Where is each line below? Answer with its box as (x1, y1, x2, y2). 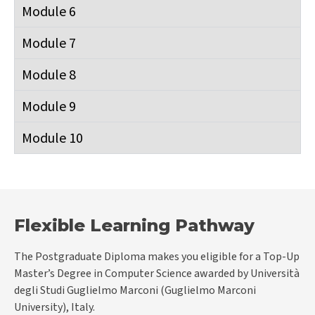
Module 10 (22, 128, 83, 146)
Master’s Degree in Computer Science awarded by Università (14, 265, 300, 281)
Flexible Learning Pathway (14, 214, 255, 236)
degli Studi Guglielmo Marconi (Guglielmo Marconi (14, 282, 256, 298)
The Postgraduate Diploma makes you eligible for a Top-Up (14, 248, 300, 264)
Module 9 (22, 96, 76, 115)
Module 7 (22, 33, 76, 51)
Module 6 (22, 1, 76, 20)
